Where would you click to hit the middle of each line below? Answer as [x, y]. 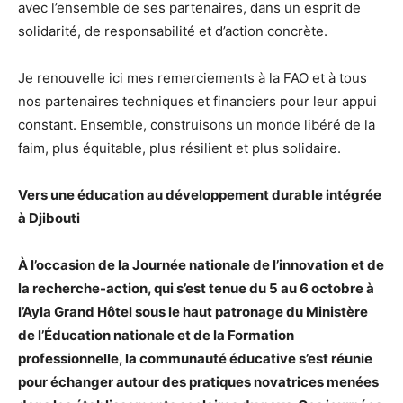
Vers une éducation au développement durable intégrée [200, 194]
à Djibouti [49, 218]
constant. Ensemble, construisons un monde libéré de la [197, 124]
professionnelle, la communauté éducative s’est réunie [195, 358]
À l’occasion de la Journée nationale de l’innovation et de [201, 264]
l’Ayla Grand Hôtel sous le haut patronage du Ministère [193, 311]
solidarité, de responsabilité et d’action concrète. [173, 31]
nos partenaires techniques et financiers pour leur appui [197, 101]
